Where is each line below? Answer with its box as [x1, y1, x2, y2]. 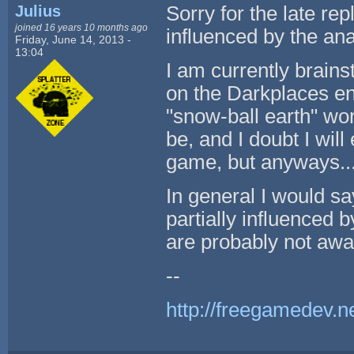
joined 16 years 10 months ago [15, 21, 149, 32]
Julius [15, 2, 62, 20]
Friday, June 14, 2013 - [15, 32, 132, 46]
